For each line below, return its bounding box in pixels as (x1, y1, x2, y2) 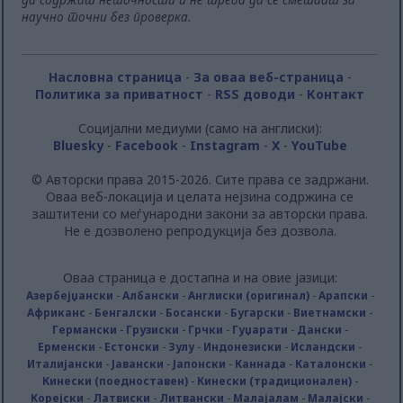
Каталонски (295, 355, 367, 372)
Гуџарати (231, 321, 288, 337)
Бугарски (230, 304, 285, 320)
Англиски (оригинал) (187, 287, 309, 303)
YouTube (291, 136, 347, 154)
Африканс (27, 304, 86, 320)
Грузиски (125, 321, 179, 337)
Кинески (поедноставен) (41, 372, 188, 389)
